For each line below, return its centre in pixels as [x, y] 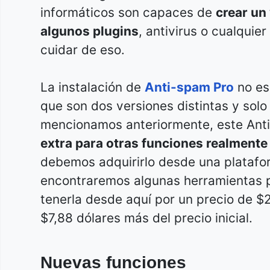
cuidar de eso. [83, 50]
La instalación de [93, 87]
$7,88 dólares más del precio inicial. [146, 218]
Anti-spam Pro [189, 87]
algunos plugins [89, 31]
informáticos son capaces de [128, 13]
